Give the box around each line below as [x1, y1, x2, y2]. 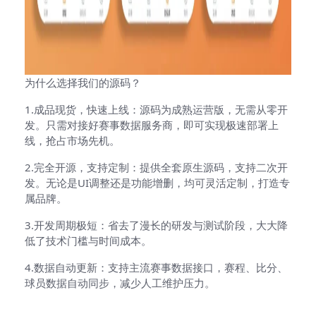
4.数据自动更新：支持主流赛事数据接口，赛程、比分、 [25, 260, 288, 274]
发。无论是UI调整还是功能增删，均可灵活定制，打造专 [25, 175, 290, 190]
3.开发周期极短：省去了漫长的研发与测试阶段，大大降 [25, 217, 288, 232]
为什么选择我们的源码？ [25, 75, 141, 90]
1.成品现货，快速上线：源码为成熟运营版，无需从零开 [25, 102, 288, 116]
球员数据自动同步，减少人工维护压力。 [25, 275, 215, 290]
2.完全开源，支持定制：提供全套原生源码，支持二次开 [25, 159, 288, 174]
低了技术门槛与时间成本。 [25, 233, 152, 248]
